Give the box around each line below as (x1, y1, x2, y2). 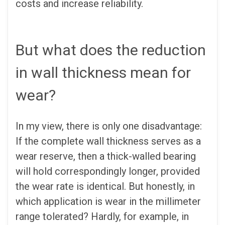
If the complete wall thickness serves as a (16, 135, 201, 148)
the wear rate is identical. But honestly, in (16, 180, 195, 193)
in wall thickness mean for (16, 63, 191, 81)
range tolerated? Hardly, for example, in (16, 210, 189, 223)
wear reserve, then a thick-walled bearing (16, 150, 196, 163)
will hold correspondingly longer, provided (16, 165, 200, 178)
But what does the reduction (16, 41, 206, 59)
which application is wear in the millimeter (16, 195, 201, 208)
